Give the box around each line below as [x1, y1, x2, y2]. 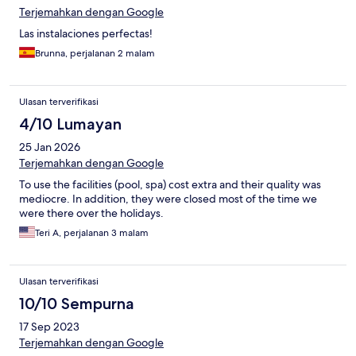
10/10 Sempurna [19, 294, 134, 314]
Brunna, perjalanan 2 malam [35, 47, 155, 60]
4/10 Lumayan [19, 114, 122, 134]
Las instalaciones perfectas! [19, 26, 153, 41]
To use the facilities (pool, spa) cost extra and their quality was [19, 177, 321, 192]
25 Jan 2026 [19, 140, 80, 155]
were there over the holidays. [19, 206, 164, 221]
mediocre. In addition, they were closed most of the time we [19, 192, 317, 207]
